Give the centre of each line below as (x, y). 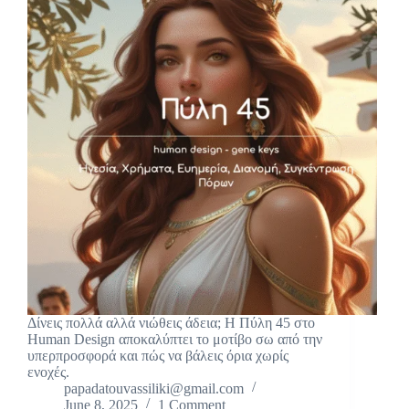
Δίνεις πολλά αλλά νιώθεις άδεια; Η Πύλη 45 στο (171, 322)
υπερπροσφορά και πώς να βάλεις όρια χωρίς (158, 355)
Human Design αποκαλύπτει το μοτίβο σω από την (175, 339)
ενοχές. (48, 372)
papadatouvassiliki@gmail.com (154, 388)
